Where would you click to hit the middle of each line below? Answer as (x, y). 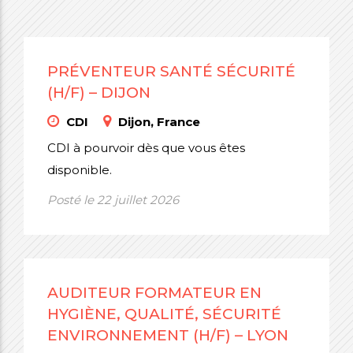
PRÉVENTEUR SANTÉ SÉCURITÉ (171, 71)
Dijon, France (158, 122)
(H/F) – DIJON (99, 93)
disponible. (80, 170)
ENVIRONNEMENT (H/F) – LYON (168, 335)
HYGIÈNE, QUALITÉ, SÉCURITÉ (164, 314)
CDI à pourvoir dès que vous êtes (146, 148)
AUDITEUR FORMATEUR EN (154, 293)
